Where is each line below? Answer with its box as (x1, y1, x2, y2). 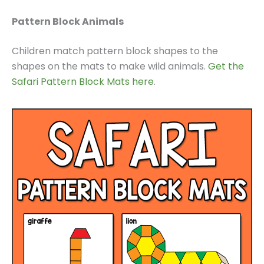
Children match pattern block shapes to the (12, 44, 218, 58)
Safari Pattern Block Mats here (12, 75, 154, 89)
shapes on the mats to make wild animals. (12, 60, 208, 74)
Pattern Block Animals (12, 15, 124, 29)
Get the (208, 60, 244, 74)
